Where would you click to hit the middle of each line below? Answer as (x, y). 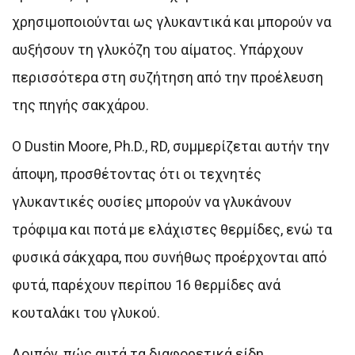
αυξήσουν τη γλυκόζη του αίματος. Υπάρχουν (158, 49)
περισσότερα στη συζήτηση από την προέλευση (168, 77)
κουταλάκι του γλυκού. (86, 312)
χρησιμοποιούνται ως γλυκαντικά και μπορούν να (172, 21)
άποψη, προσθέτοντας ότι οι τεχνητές (137, 174)
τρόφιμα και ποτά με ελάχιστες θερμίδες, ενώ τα (172, 229)
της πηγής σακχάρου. (80, 105)
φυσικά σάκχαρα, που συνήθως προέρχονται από (169, 257)
